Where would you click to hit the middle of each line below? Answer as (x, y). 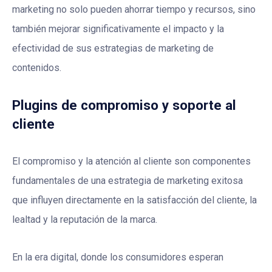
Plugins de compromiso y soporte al (124, 105)
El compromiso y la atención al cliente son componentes (131, 161)
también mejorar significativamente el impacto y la (118, 29)
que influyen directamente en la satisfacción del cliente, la (134, 200)
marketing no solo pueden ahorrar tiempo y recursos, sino (134, 10)
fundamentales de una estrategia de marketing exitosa (127, 181)
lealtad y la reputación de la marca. (85, 220)
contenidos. (37, 68)
